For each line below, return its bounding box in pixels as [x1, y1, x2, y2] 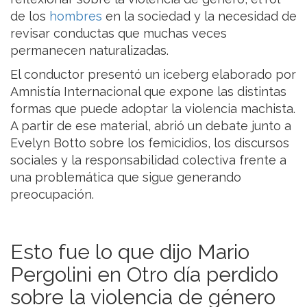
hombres [49, 8, 102, 23]
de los [10, 8, 49, 23]
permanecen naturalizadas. [10, 42, 169, 58]
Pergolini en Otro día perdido [10, 262, 278, 286]
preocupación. [10, 186, 94, 201]
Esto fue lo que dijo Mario [10, 239, 249, 264]
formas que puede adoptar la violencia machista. [10, 101, 295, 116]
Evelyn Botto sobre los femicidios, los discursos [10, 135, 289, 150]
